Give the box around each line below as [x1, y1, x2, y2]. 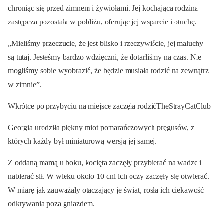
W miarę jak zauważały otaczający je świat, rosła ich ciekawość [8, 186, 204, 194]
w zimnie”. [8, 80, 42, 88]
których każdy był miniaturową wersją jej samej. [8, 137, 157, 145]
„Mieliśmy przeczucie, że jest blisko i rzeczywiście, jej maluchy [8, 39, 203, 47]
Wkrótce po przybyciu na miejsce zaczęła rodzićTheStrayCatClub [8, 102, 211, 110]
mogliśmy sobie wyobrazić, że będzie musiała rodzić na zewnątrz [8, 66, 209, 75]
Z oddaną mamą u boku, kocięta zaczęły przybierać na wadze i [8, 158, 201, 167]
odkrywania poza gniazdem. [8, 199, 95, 208]
